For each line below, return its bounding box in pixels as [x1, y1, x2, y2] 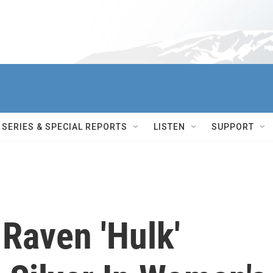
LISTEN [154, 122, 185, 132]
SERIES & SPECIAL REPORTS [2, 122, 127, 132]
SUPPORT [211, 122, 254, 132]
